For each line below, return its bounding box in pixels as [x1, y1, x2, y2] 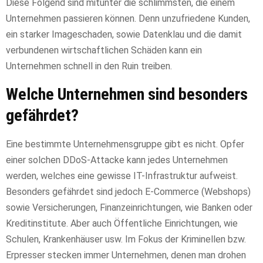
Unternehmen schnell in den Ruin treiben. [6, 60, 172, 72]
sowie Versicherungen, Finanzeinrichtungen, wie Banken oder [6, 202, 252, 214]
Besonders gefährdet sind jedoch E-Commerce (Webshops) [6, 186, 251, 198]
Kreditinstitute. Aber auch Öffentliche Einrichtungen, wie [6, 218, 238, 230]
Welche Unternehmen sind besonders [6, 85, 248, 104]
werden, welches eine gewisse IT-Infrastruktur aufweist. [6, 170, 238, 182]
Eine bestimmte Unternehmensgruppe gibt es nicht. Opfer [6, 139, 244, 150]
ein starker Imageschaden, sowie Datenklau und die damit [6, 29, 242, 41]
